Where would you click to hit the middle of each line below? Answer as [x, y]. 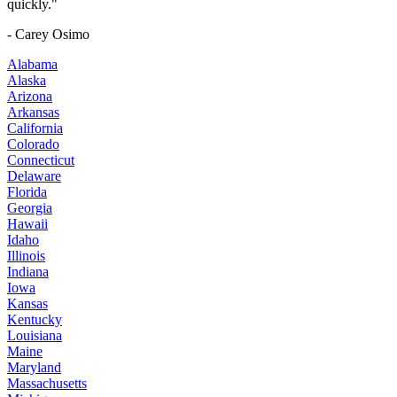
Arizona [30, 97]
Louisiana [35, 336]
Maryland [34, 368]
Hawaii [27, 224]
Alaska [27, 81]
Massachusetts [47, 384]
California [35, 128]
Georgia [30, 208]
